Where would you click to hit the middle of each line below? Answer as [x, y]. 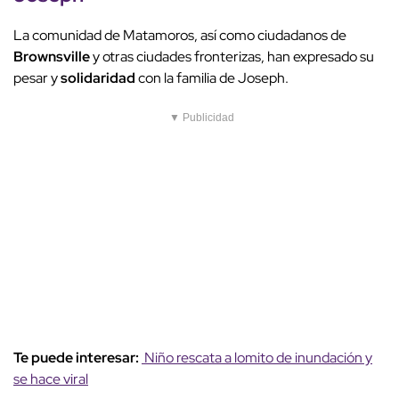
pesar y [37, 78]
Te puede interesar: [77, 358]
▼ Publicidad [202, 118]
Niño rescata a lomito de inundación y [257, 358]
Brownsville [53, 57]
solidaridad [99, 78]
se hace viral [51, 379]
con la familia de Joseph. [215, 78]
